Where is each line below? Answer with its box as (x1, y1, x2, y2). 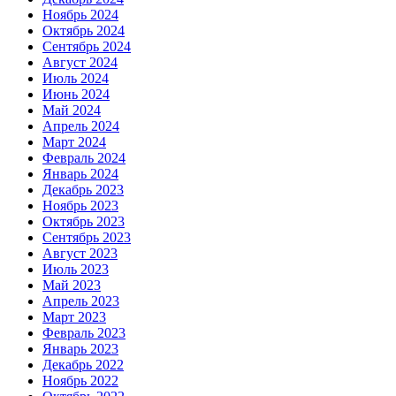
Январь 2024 (42, 166, 118, 182)
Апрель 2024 (42, 118, 119, 134)
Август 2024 (42, 55, 118, 71)
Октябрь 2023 (42, 214, 125, 230)
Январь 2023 (42, 341, 118, 357)
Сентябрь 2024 (42, 39, 131, 55)
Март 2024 (42, 134, 106, 150)
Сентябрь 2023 (42, 230, 131, 246)
